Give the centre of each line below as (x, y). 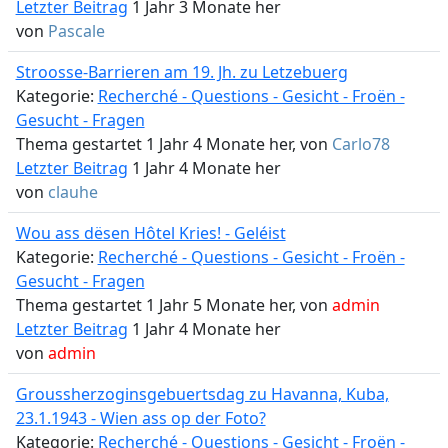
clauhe (72, 192)
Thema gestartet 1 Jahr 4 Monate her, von (173, 144)
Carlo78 (360, 144)
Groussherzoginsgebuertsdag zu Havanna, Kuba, (202, 394)
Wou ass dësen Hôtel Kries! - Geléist (150, 233)
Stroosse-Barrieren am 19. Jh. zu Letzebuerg (181, 72)
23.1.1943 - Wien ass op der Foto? (140, 418)
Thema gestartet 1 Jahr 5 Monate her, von (173, 305)
